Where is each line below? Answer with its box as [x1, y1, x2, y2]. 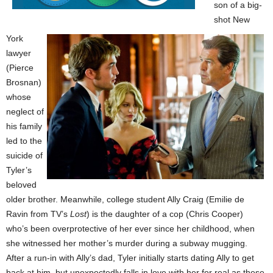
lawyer [6, 48, 31, 58]
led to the [6, 136, 42, 146]
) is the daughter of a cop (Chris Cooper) [87, 209, 243, 219]
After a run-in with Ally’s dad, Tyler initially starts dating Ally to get [6, 253, 254, 263]
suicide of [6, 151, 43, 160]
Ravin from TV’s [6, 209, 70, 219]
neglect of [6, 107, 44, 116]
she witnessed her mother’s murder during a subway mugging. [6, 238, 247, 248]
